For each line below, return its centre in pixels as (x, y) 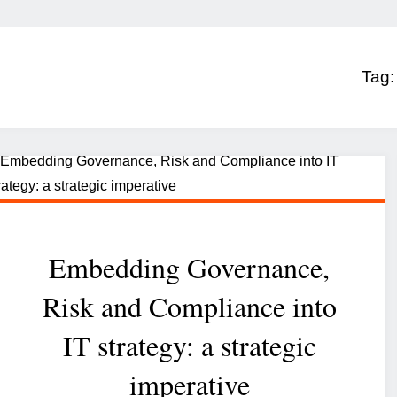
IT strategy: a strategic (189, 346)
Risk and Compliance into (189, 307)
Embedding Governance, (190, 268)
